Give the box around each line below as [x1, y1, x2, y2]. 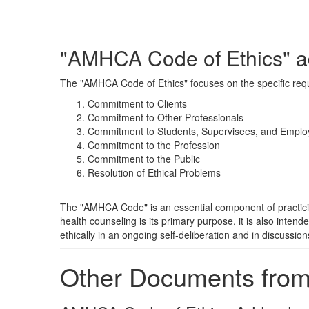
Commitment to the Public [88, 151, 200, 166]
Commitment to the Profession [88, 137, 220, 152]
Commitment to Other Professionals [88, 110, 243, 124]
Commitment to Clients [88, 96, 187, 110]
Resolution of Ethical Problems [88, 165, 221, 179]
